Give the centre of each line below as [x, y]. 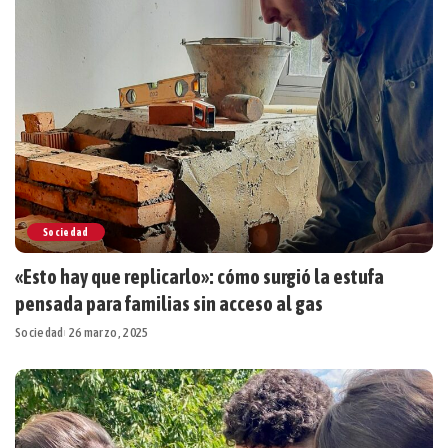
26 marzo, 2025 [108, 332]
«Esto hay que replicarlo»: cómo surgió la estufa [199, 276]
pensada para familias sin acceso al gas [170, 303]
